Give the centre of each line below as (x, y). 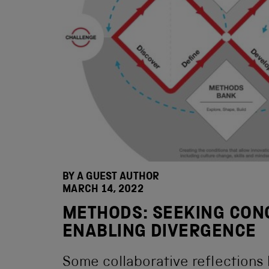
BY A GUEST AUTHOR (111, 177)
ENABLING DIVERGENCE (159, 233)
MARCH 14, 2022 (103, 190)
